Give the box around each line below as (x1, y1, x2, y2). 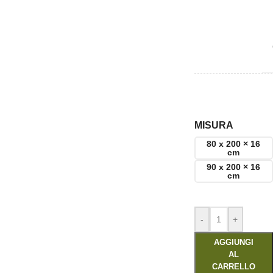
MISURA (194, 120, 233, 130)
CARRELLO (211, 262, 255, 271)
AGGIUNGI (213, 238, 253, 247)
